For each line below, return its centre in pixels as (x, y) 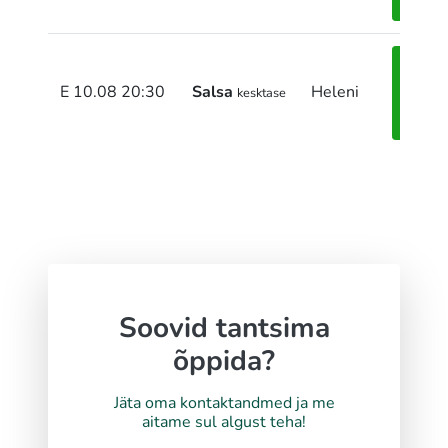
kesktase (261, 93)
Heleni (335, 92)
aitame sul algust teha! (224, 422)
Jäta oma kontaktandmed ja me (224, 403)
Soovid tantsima (224, 328)
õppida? (224, 361)
